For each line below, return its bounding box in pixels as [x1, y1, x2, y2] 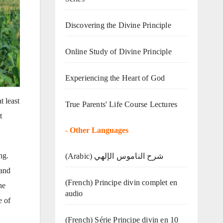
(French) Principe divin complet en [65, 178, 178, 187]
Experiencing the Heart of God [65, 73, 165, 82]
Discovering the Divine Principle [65, 20, 171, 29]
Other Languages [69, 125, 128, 134]
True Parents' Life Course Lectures [65, 100, 178, 109]
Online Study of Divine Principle [65, 47, 172, 56]
